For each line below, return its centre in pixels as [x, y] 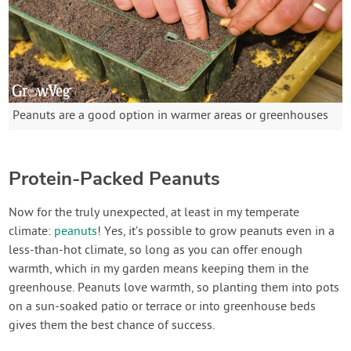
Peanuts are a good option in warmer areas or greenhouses [171, 116]
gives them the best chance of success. [112, 326]
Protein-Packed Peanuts [115, 178]
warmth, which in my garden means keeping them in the [159, 269]
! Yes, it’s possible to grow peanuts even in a [216, 232]
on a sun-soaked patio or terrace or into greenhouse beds [163, 307]
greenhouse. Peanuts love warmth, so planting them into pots [174, 288]
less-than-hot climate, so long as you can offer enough [156, 250]
